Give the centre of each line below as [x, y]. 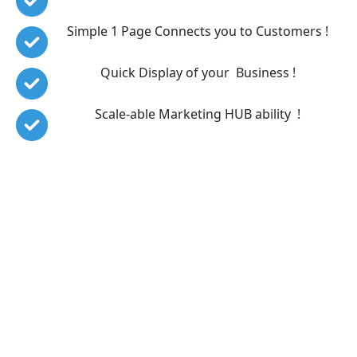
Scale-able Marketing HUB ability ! [198, 114]
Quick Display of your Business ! [198, 72]
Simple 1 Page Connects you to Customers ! [198, 31]
